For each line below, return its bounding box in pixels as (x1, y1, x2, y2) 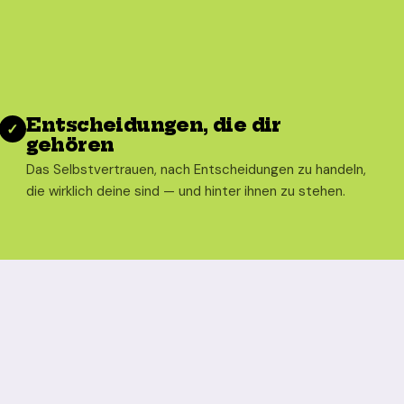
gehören (25, 133, 115, 156)
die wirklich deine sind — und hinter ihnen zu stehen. (25, 182, 345, 200)
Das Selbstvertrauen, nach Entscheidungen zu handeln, (25, 161, 366, 179)
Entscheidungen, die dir (25, 114, 281, 136)
